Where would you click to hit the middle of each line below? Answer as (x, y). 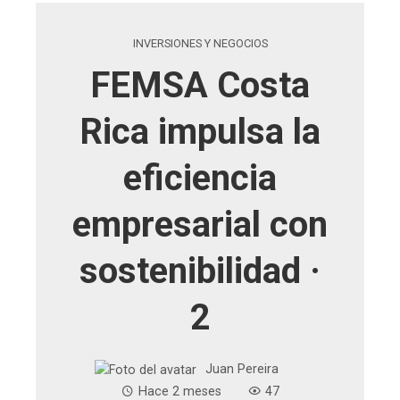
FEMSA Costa (200, 86)
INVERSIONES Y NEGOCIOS (200, 44)
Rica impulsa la (200, 132)
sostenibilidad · (200, 271)
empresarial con (200, 225)
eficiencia (200, 179)
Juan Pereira (242, 370)
